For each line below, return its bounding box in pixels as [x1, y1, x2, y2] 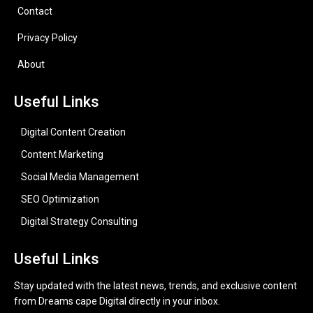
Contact [17, 6, 52, 17]
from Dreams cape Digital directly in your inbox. [14, 296, 220, 307]
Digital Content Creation [21, 126, 126, 138]
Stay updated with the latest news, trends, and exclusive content [14, 280, 297, 292]
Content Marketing [21, 149, 103, 161]
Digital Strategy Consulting [21, 216, 138, 228]
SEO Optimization [21, 194, 99, 205]
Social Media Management [21, 171, 139, 183]
